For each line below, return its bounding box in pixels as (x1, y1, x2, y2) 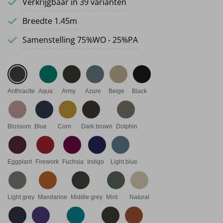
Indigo (87, 158, 104, 165)
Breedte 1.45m (22, 15, 77, 26)
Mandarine (38, 193, 67, 201)
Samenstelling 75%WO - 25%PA (22, 34, 138, 45)
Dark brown (81, 122, 112, 130)
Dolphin (116, 122, 137, 130)
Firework (35, 158, 59, 165)
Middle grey (71, 193, 103, 201)
